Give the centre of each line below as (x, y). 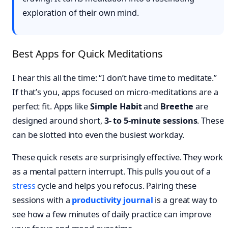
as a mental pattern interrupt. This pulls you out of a (111, 172)
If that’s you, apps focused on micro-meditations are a (115, 92)
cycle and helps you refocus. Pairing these (116, 186)
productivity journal (112, 200)
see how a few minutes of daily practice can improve (112, 215)
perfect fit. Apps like (51, 107)
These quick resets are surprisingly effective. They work (118, 158)
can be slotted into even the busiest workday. (98, 135)
